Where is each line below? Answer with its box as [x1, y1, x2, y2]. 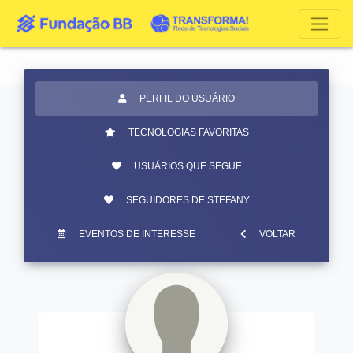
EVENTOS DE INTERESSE [79, 229, 196, 240]
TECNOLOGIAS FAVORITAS [128, 127, 249, 138]
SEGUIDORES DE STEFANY [125, 195, 250, 206]
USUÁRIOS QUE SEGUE [133, 161, 242, 172]
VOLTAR [258, 229, 295, 240]
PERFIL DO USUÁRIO [139, 93, 235, 104]
